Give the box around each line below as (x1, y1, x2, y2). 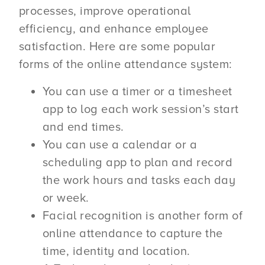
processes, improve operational (18, 4, 191, 18)
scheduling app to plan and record (42, 156, 233, 170)
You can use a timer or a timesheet (42, 85, 232, 99)
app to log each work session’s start (42, 102, 239, 117)
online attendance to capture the (42, 227, 223, 241)
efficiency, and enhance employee (18, 21, 209, 36)
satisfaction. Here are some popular (18, 39, 216, 54)
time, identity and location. (42, 244, 190, 259)
